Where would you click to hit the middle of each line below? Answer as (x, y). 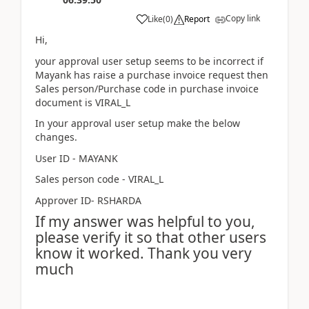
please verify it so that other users (151, 238)
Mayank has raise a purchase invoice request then (152, 74)
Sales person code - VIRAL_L (99, 179)
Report (197, 19)
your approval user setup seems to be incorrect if (149, 61)
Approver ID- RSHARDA (88, 200)
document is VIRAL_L (83, 102)
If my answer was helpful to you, (145, 222)
